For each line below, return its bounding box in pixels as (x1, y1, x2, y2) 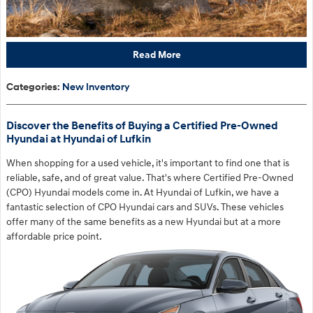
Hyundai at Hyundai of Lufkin (6, 132, 151, 146)
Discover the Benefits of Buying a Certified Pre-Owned (6, 119, 278, 133)
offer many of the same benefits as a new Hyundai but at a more (6, 215, 281, 228)
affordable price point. (6, 230, 102, 242)
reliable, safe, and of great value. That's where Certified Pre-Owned (6, 171, 293, 184)
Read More (132, 49, 181, 61)
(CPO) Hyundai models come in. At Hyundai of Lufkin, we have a (6, 186, 279, 198)
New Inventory (62, 80, 130, 93)
